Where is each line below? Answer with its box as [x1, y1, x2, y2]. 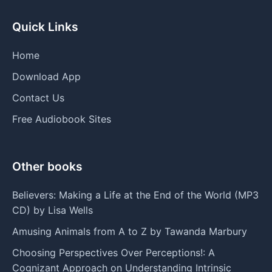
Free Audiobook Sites [12, 112, 111, 125]
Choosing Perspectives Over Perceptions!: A [12, 246, 215, 259]
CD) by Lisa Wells [12, 203, 93, 216]
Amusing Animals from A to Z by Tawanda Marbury [12, 225, 247, 237]
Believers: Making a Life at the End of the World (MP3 [12, 188, 259, 201]
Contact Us [12, 91, 64, 104]
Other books [12, 158, 83, 174]
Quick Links [12, 19, 78, 34]
